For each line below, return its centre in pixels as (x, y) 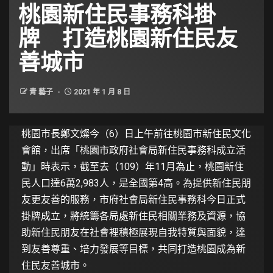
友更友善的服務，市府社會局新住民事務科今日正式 (133, 200)
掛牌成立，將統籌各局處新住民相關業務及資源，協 (133, 216)
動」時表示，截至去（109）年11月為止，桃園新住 (133, 167)
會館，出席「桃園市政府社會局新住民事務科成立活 (133, 151)
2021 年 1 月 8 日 (101, 92)
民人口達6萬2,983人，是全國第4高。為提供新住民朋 (136, 183)
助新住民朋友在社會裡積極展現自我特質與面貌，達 (133, 233)
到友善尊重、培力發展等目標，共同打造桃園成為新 (133, 249)
